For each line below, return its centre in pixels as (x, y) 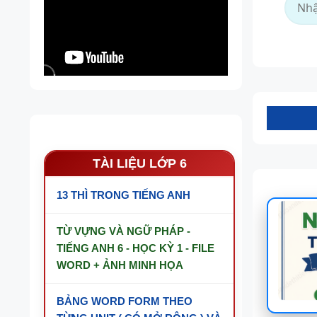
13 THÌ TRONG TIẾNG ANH (123, 195)
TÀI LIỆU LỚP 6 (139, 163)
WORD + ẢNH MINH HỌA (120, 265)
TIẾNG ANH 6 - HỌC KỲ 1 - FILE (136, 248)
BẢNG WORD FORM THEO (125, 301)
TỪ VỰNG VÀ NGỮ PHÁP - (123, 231)
